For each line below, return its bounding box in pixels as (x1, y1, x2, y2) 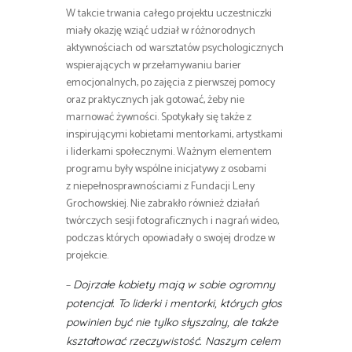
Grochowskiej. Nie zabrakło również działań (66, 195, 259, 214)
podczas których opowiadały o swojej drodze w (66, 229, 275, 248)
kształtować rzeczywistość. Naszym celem (66, 334, 280, 349)
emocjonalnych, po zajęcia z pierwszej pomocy (66, 74, 275, 93)
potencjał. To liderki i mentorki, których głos (66, 296, 282, 311)
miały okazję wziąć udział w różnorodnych (66, 22, 255, 41)
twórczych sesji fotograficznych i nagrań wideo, (66, 212, 279, 231)
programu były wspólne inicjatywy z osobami (66, 160, 266, 179)
